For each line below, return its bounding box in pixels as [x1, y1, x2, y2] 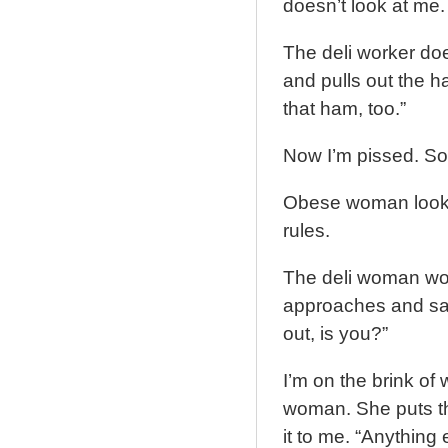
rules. [282, 220, 330, 241]
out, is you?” [282, 323, 388, 344]
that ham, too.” [282, 98, 406, 119]
